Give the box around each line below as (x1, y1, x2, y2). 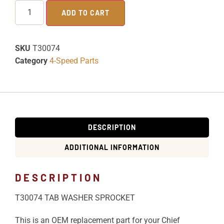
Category (15, 56, 47, 66)
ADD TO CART (61, 8, 110, 17)
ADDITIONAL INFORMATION (64, 143, 159, 152)
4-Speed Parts (49, 56, 98, 66)
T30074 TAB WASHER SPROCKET (15, 193, 135, 203)
